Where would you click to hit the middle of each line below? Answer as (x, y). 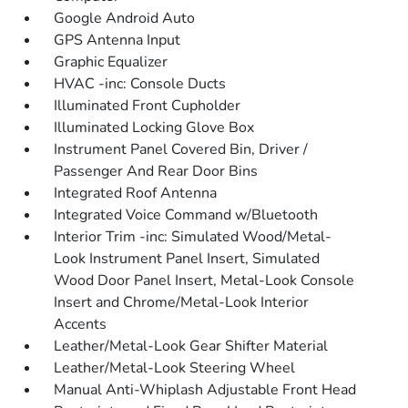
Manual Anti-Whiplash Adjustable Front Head (205, 390)
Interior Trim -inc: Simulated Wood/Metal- (193, 237)
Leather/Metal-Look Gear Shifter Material (191, 347)
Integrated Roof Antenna (136, 194)
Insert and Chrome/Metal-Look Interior (182, 303)
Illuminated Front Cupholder (148, 106)
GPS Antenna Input (117, 41)
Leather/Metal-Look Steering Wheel (175, 368)
